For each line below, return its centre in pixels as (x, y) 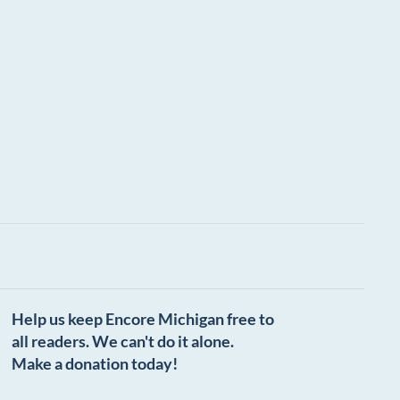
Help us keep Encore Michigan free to (143, 319)
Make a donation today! (95, 364)
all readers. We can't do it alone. (123, 342)
